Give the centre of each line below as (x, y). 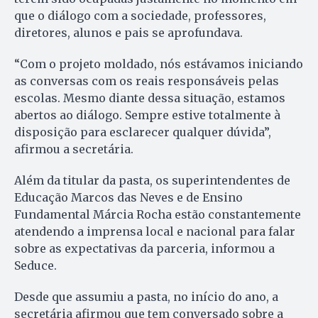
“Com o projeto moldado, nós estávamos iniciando (159, 64)
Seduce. (35, 266)
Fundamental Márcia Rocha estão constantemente (158, 215)
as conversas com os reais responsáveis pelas (147, 81)
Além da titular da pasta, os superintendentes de (152, 181)
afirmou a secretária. (74, 149)
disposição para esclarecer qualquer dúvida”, (143, 132)
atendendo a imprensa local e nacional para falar (155, 232)
